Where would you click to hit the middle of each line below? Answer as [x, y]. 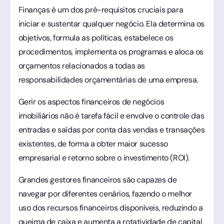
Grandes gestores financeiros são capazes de [97, 179]
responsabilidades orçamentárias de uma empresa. [109, 79]
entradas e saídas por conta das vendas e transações [111, 129]
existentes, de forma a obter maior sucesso [93, 143]
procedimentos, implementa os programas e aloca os [111, 51]
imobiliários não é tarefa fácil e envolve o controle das [111, 115]
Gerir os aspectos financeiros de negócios [91, 101]
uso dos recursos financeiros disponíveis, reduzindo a [110, 207]
